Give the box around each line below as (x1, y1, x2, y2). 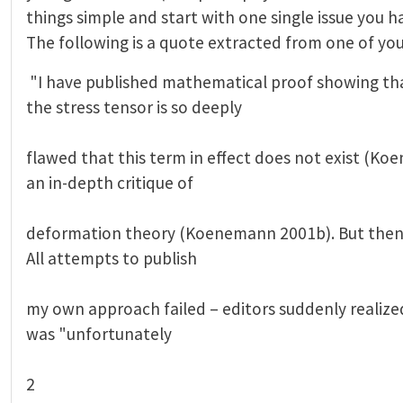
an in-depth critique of (26, 171, 193, 193)
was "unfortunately (26, 322, 172, 345)
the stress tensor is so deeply (26, 95, 242, 118)
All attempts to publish (26, 246, 197, 269)
